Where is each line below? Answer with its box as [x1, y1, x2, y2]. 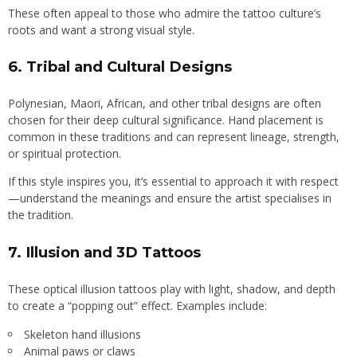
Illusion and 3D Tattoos [25, 242, 201, 261]
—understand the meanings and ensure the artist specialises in [8, 190, 331, 206]
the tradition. [8, 207, 73, 223]
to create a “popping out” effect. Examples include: [8, 297, 267, 313]
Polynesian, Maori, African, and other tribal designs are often [8, 96, 321, 112]
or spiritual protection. [8, 146, 121, 162]
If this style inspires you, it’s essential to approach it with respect [8, 174, 339, 190]
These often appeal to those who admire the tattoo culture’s [8, 6, 321, 21]
